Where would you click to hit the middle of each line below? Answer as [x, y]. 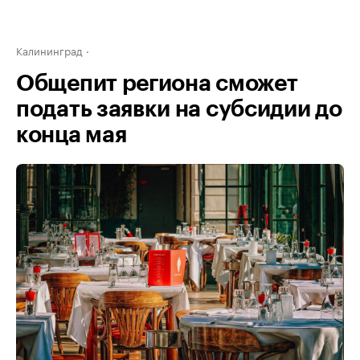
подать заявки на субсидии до [179, 109]
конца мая [72, 135]
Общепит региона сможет [157, 84]
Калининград [49, 50]
